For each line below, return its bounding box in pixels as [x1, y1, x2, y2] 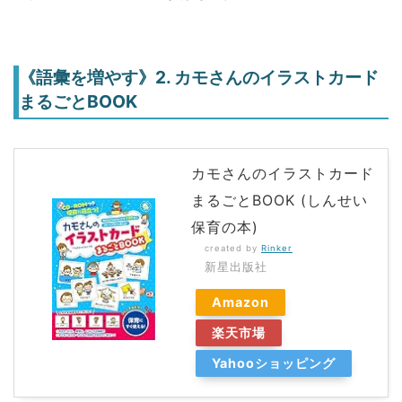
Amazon [212, 294, 269, 310]
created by [205, 243, 261, 254]
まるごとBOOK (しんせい [191, 191, 368, 210]
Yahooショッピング [212, 355, 336, 371]
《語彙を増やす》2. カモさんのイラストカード [19, 66, 379, 88]
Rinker [261, 243, 293, 254]
